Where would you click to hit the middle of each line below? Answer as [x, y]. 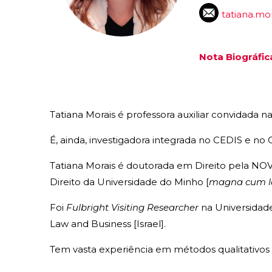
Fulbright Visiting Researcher [132, 207]
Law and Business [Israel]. [108, 223]
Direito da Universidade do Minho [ [129, 182]
